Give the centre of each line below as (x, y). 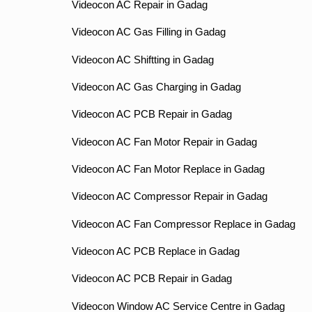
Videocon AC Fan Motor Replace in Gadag (168, 170)
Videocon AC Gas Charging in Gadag (156, 87)
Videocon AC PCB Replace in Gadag (155, 252)
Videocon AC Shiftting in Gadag (142, 60)
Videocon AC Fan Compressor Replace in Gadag (183, 224)
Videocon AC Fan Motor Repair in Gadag (164, 142)
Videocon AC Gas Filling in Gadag (148, 32)
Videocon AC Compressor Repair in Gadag (169, 197)
